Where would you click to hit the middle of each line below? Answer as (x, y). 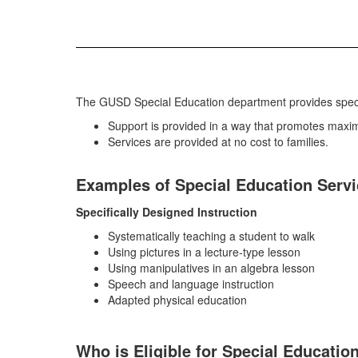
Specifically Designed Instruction (167, 212)
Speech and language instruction (191, 284)
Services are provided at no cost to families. (218, 141)
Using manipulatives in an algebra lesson (211, 268)
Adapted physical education (177, 300)
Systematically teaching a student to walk (211, 236)
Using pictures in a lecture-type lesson (204, 252)
